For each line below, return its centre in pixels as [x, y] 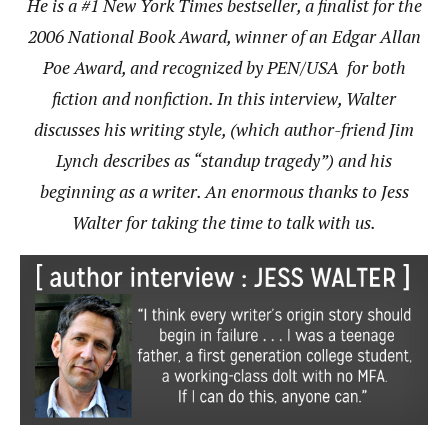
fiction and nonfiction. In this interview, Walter [224, 98]
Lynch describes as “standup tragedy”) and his [224, 160]
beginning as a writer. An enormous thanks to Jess [224, 191]
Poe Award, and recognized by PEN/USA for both [224, 67]
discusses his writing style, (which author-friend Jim [224, 129]
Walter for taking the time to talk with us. [224, 222]
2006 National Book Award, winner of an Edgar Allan [224, 36]
